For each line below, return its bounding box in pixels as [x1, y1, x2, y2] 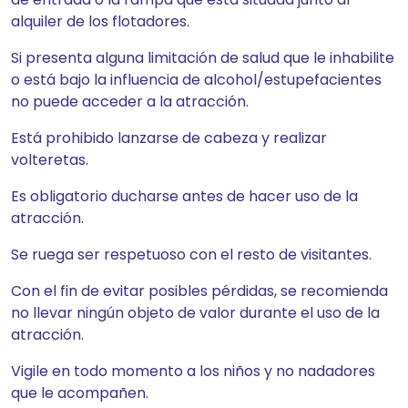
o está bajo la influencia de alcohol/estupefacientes [11, 69, 382, 90]
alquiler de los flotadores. [11, 11, 189, 32]
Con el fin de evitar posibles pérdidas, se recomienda [11, 280, 388, 301]
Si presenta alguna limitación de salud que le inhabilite [11, 47, 394, 68]
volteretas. [11, 149, 88, 170]
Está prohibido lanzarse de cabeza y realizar [11, 127, 327, 148]
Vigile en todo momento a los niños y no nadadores [11, 361, 375, 382]
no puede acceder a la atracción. [11, 91, 249, 112]
